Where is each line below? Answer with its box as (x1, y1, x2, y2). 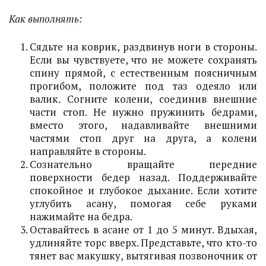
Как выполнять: (9, 12, 82, 26)
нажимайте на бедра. (30, 210, 132, 223)
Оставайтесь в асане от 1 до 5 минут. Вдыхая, (30, 223, 257, 236)
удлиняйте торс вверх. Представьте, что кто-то (30, 236, 257, 249)
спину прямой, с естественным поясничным (30, 66, 257, 80)
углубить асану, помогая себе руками (30, 197, 257, 210)
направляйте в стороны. (30, 144, 146, 158)
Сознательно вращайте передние (30, 157, 257, 171)
